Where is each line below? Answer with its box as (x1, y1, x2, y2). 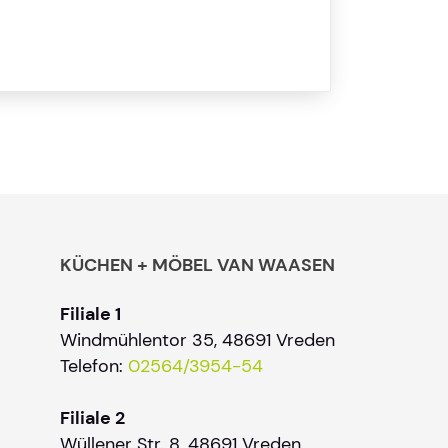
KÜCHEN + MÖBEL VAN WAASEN (60, 253, 335, 277)
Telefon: (60, 355, 128, 377)
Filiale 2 (60, 407, 125, 429)
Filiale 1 (60, 303, 121, 325)
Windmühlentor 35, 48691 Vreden (60, 329, 335, 351)
